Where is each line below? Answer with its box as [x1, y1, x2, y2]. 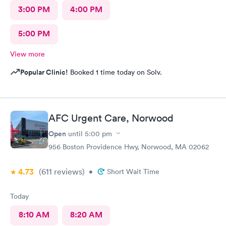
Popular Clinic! [20, 67, 68, 77]
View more [10, 49, 45, 59]
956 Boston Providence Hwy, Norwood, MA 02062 [48, 142, 209, 151]
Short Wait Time [107, 166, 159, 176]
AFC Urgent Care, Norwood [48, 111, 174, 124]
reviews [52, 166, 82, 177]
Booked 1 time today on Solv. [68, 68, 162, 77]
